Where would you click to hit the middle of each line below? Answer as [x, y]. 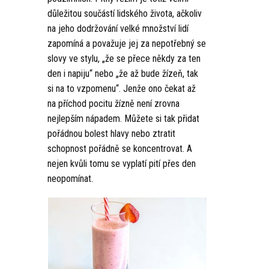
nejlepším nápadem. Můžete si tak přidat [123, 119]
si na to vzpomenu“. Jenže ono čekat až [122, 89]
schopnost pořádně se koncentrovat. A [120, 149]
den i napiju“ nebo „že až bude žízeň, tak [123, 74]
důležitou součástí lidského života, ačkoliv [125, 14]
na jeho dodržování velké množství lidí [118, 29]
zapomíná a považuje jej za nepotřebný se [127, 44]
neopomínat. [70, 179]
